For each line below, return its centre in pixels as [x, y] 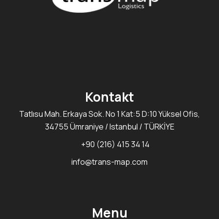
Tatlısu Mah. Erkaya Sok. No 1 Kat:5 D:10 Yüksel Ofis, [109, 114]
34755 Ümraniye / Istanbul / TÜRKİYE [109, 127]
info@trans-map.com [109, 162]
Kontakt [109, 97]
